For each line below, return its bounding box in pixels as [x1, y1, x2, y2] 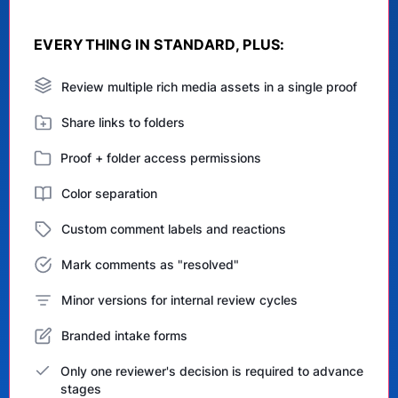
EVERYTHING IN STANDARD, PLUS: [34, 36, 285, 53]
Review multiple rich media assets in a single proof [61, 79, 357, 94]
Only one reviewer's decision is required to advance [60, 363, 363, 378]
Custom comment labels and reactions [61, 221, 286, 236]
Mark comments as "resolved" [61, 257, 239, 272]
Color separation [61, 186, 157, 201]
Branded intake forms [61, 328, 187, 343]
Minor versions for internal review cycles [61, 292, 298, 307]
